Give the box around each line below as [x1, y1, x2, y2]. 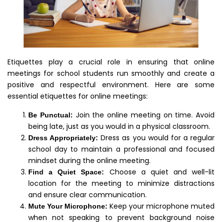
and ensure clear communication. [28, 189, 147, 200]
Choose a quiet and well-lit [104, 166, 215, 177]
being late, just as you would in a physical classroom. [28, 121, 210, 131]
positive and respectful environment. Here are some [7, 79, 215, 90]
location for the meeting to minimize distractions [28, 178, 215, 188]
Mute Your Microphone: [28, 202, 108, 210]
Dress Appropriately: [28, 133, 99, 142]
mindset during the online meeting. [28, 155, 151, 166]
